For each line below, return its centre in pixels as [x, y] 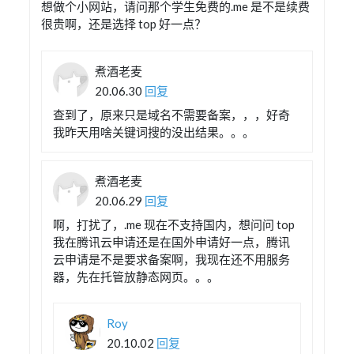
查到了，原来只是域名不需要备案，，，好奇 [172, 114]
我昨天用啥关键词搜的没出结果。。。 [154, 132]
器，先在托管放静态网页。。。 [136, 276]
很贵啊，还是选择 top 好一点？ [124, 24]
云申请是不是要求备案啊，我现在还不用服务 [172, 259]
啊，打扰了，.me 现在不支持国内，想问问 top [174, 224]
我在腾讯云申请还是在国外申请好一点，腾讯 [172, 241]
